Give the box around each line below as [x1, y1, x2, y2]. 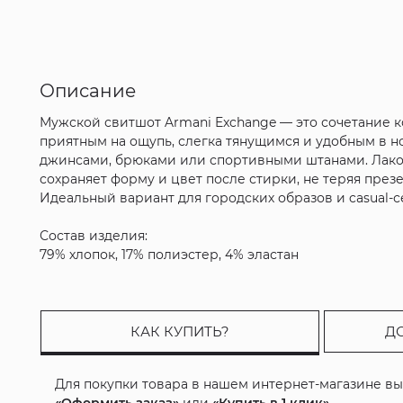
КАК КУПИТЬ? [130, 323, 230, 341]
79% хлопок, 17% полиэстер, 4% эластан [40, 246, 300, 264]
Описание [40, 80, 137, 103]
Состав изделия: [40, 228, 148, 245]
